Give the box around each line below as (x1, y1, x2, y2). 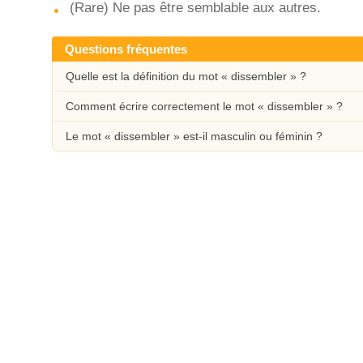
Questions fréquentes (65, 42, 187, 56)
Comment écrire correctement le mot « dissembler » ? (66, 100, 343, 113)
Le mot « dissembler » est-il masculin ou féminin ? (66, 130, 322, 143)
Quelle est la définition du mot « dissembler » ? (66, 70, 306, 83)
